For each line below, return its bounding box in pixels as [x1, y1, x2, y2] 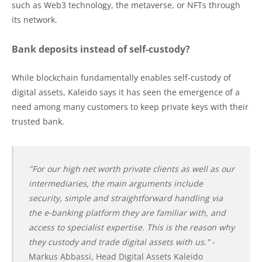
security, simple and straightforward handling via [28, 192, 223, 204]
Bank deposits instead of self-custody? [12, 43, 190, 56]
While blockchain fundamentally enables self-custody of [12, 72, 231, 84]
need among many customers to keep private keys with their [12, 101, 249, 113]
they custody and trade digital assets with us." [28, 236, 210, 248]
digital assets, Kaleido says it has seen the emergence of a [12, 87, 240, 98]
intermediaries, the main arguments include [28, 178, 203, 189]
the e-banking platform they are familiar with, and [28, 207, 226, 219]
